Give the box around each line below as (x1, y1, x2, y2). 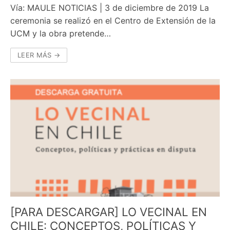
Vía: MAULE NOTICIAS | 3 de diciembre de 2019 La (10, 2, 209, 13)
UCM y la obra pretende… (10, 28, 111, 39)
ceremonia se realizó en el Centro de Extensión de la (10, 15, 216, 26)
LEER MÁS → (17, 50, 60, 59)
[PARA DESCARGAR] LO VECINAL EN (10, 205, 207, 219)
